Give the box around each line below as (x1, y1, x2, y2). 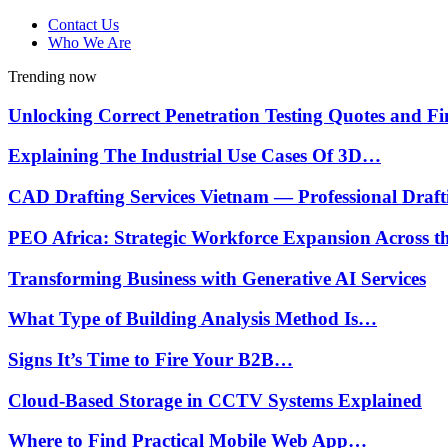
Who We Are (48, 34, 131, 51)
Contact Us (48, 16, 119, 33)
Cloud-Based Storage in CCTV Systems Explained (8, 389, 422, 411)
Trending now (8, 68, 97, 85)
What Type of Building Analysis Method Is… (8, 308, 377, 330)
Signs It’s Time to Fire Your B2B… (8, 349, 293, 371)
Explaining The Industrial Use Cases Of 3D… (8, 145, 381, 167)
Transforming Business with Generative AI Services (8, 267, 426, 289)
